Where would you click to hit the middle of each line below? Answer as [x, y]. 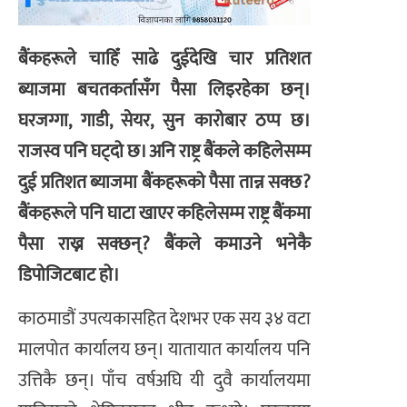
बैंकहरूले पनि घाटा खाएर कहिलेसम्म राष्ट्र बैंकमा [164, 213]
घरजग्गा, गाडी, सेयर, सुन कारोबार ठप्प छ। [164, 120]
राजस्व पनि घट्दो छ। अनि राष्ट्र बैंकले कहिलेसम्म [164, 151]
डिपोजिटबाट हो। [69, 275]
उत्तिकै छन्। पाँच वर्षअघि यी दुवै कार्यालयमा [164, 381]
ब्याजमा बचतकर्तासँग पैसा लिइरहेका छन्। [164, 89]
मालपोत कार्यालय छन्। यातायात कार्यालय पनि [164, 350]
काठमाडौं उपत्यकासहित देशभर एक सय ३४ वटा [164, 319]
